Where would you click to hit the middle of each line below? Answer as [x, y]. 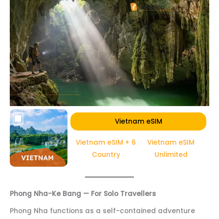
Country [106, 154]
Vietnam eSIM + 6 [106, 142]
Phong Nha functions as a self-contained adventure [102, 211]
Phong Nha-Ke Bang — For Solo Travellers [83, 194]
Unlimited [171, 154]
